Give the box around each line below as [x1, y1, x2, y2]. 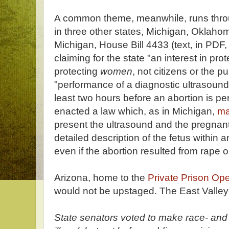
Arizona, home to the [54, 172, 148, 183]
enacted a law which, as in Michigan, [54, 106, 217, 117]
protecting [54, 66, 100, 77]
